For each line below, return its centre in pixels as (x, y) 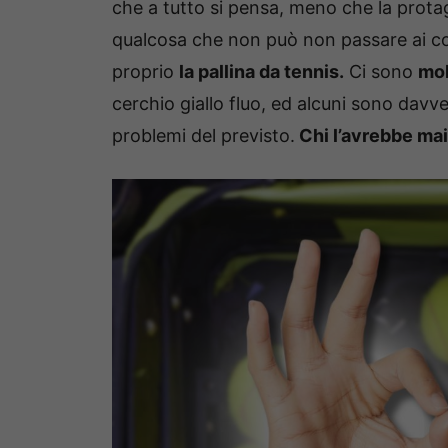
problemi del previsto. (203, 136)
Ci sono (381, 72)
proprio (145, 72)
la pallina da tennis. (261, 72)
